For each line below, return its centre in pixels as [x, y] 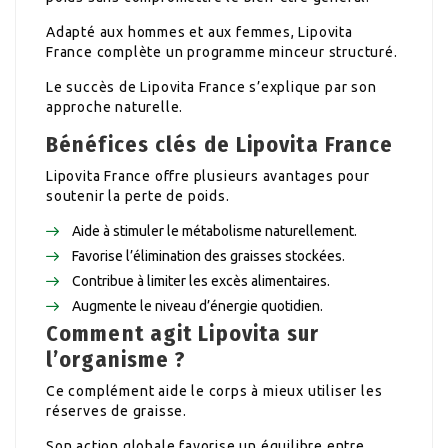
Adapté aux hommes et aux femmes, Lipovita [199, 31]
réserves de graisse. [117, 410]
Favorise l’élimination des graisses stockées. [208, 255]
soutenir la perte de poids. [138, 195]
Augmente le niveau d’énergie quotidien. [197, 305]
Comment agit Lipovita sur [183, 333]
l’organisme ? [116, 359]
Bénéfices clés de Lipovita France [220, 144]
